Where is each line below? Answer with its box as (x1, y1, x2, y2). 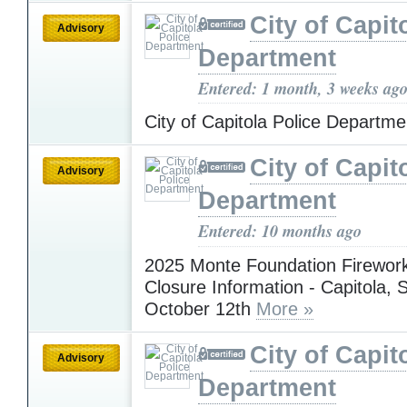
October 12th (144, 298, 256, 319)
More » (256, 298, 313, 319)
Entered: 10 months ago (198, 219, 362, 243)
